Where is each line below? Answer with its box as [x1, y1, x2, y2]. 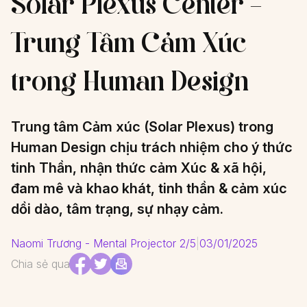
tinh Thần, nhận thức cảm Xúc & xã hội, [11, 160, 267, 176]
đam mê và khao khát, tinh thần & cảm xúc [11, 180, 287, 197]
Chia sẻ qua [11, 257, 70, 271]
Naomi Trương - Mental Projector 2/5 [11, 236, 196, 250]
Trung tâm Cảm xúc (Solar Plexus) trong [11, 119, 273, 135]
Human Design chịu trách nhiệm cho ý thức [11, 139, 293, 156]
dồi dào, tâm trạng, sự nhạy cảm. [11, 201, 223, 217]
